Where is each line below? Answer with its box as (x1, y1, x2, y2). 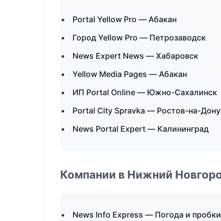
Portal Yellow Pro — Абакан (73, 14, 177, 24)
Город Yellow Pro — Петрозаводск (73, 33, 206, 42)
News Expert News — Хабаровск (73, 51, 198, 61)
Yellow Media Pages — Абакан (73, 69, 187, 79)
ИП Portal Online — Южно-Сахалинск (73, 87, 217, 97)
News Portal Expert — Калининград (73, 124, 209, 134)
